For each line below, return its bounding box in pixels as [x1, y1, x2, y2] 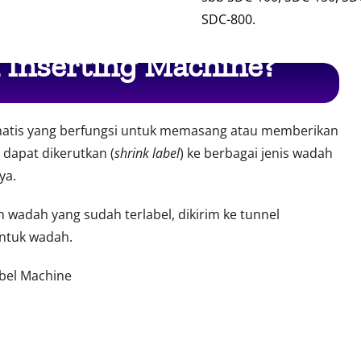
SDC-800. [201, 10, 259, 29]
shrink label [114, 144, 180, 163]
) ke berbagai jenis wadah [179, 144, 333, 163]
